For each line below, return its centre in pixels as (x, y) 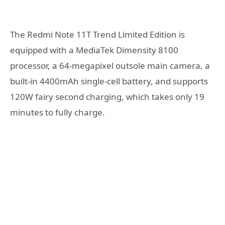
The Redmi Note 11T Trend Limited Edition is (97, 35)
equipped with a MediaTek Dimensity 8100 (94, 50)
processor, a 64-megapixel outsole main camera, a (110, 66)
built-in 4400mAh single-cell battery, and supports (109, 81)
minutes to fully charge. (58, 113)
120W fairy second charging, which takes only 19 (107, 97)
